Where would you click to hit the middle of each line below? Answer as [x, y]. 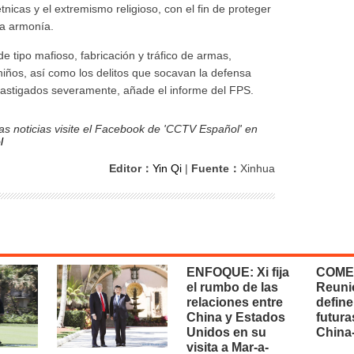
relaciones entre [235, 302]
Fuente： [216, 168]
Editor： [131, 168]
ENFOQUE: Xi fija [238, 272]
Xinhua [258, 168]
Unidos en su [226, 332]
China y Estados [236, 317]
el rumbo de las [232, 287]
